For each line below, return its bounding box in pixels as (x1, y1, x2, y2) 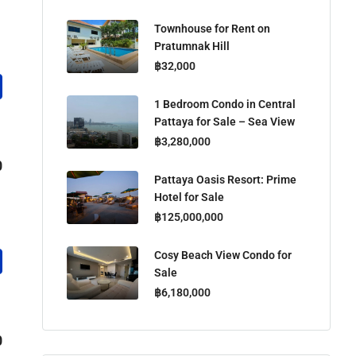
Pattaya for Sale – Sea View (154, 114, 295, 128)
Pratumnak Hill (154, 39, 230, 52)
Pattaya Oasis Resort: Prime (154, 172, 296, 186)
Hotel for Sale (154, 190, 224, 203)
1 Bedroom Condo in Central (154, 97, 296, 110)
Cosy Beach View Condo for (154, 248, 292, 261)
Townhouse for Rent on (154, 21, 270, 35)
